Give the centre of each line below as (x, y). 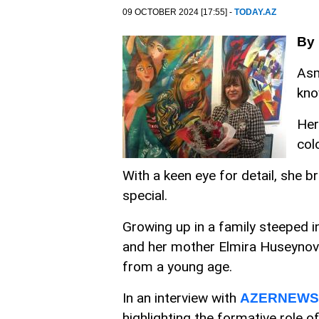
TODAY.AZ (255, 12)
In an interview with (181, 298)
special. (145, 195)
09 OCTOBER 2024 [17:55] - (178, 12)
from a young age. (177, 267)
